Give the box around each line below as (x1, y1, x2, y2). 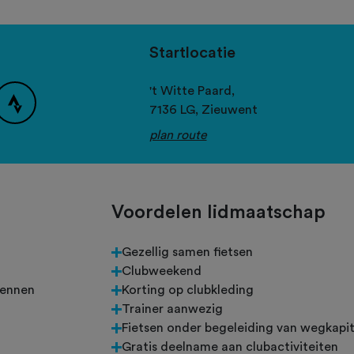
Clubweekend (122, 265, 201, 278)
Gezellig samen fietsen (122, 246, 253, 259)
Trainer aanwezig (122, 303, 223, 316)
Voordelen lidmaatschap (111, 203, 326, 223)
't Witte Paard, (149, 85, 235, 98)
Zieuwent (201, 104, 258, 117)
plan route (149, 129, 207, 142)
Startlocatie (149, 45, 235, 62)
